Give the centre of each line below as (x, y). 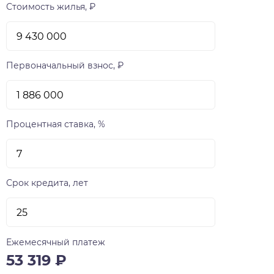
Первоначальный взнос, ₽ (65, 66)
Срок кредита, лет (47, 183)
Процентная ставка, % (56, 124)
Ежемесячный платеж (56, 243)
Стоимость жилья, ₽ (51, 7)
